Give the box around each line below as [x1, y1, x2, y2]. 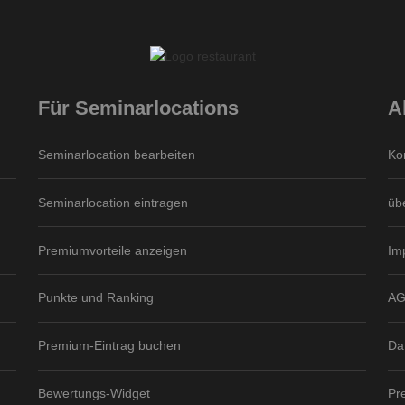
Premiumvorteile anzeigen [38, 242, 188, 258]
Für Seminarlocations [38, 97, 240, 120]
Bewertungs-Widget [38, 385, 151, 400]
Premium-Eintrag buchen [38, 338, 182, 353]
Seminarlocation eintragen [38, 194, 189, 210]
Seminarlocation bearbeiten [38, 147, 196, 163]
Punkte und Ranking [38, 290, 155, 306]
